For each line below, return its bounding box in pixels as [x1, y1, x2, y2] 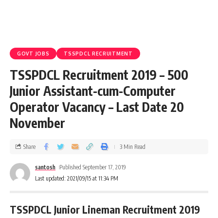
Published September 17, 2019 [59, 163, 127, 171]
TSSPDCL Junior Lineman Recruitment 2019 [10, 203, 200, 216]
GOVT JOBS [17, 51, 50, 56]
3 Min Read [120, 143, 145, 150]
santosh [35, 163, 55, 171]
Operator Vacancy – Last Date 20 [10, 99, 184, 115]
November [10, 115, 65, 131]
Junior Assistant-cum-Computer [10, 83, 176, 99]
